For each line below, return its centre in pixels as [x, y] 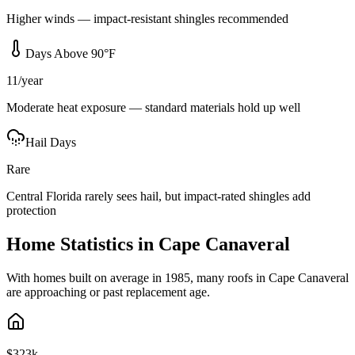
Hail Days [51, 143]
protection [31, 211]
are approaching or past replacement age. [108, 292]
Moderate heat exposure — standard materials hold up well [153, 108]
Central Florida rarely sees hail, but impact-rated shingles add [158, 197]
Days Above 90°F [71, 54]
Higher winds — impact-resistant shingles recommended [147, 19]
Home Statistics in [82, 244]
